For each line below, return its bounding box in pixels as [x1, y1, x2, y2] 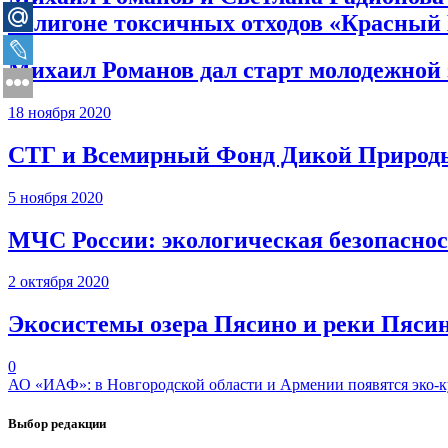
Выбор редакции [8, 416, 106, 432]
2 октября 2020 [8, 273, 109, 291]
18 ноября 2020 [8, 103, 111, 121]
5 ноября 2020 [8, 188, 103, 206]
